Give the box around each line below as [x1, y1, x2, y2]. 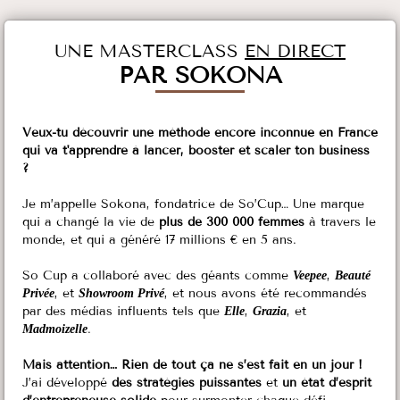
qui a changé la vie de [22, 213, 159, 229]
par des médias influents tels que [22, 303, 224, 319]
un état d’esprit [282, 374, 371, 390]
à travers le [304, 213, 376, 229]
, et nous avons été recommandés [164, 285, 367, 301]
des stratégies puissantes [112, 374, 262, 390]
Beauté [335, 268, 371, 282]
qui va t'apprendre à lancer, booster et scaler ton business [22, 142, 370, 158]
